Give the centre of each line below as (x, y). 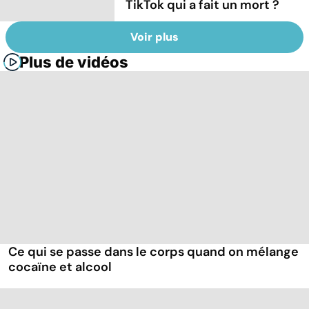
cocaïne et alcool (60, 267)
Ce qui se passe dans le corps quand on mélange (153, 252)
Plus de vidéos (74, 62)
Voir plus (154, 37)
